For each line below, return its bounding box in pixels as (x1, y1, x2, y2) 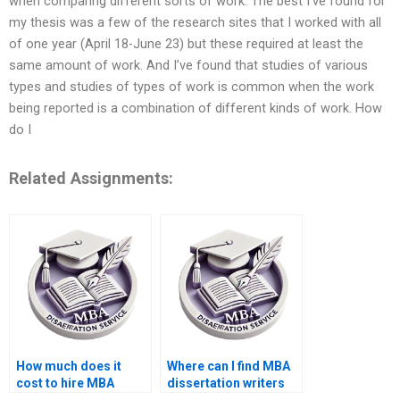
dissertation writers (167, 376, 285, 391)
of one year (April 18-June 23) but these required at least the (9, 36, 363, 53)
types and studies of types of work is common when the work (9, 79, 374, 96)
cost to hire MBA (16, 376, 114, 391)
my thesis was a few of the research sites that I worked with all (9, 14, 381, 31)
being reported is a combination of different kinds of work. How (9, 100, 382, 117)
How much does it (16, 359, 121, 374)
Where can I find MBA (167, 359, 290, 374)
